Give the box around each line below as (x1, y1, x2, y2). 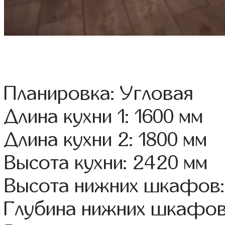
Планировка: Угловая (4, 83, 193, 104)
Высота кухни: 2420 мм (4, 152, 208, 174)
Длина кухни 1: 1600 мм (4, 106, 203, 128)
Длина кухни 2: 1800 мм (4, 129, 207, 151)
